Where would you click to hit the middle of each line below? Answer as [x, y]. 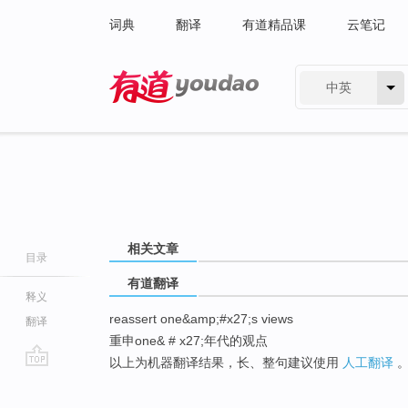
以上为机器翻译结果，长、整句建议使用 [226, 363]
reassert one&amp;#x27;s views [201, 319]
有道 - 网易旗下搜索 [166, 115]
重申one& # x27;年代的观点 [189, 341]
